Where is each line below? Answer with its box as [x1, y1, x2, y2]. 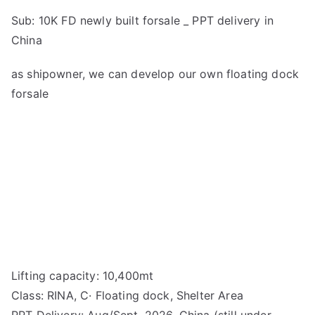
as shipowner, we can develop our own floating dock [11, 66, 300, 81]
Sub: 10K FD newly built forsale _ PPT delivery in [11, 13, 274, 27]
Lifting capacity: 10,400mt [11, 268, 154, 283]
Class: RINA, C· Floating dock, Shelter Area [11, 288, 243, 302]
